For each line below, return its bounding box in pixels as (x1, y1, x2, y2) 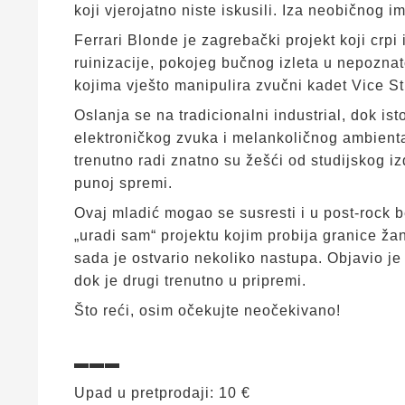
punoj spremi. (74, 175, 173, 191)
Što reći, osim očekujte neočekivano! (74, 303, 341, 318)
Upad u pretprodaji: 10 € (74, 385, 250, 400)
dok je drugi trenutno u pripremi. (74, 273, 306, 288)
